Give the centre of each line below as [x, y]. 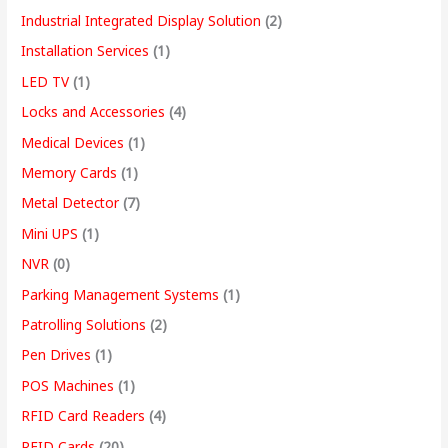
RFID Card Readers [83, 416]
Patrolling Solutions [84, 325]
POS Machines [68, 385]
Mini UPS [50, 233]
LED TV [45, 81]
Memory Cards [69, 172]
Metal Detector [70, 203]
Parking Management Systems [120, 294]
